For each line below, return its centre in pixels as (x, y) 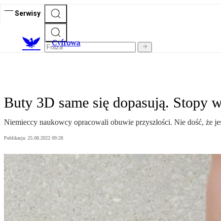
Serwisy (28, 13)
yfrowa (69, 43)
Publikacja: (16, 138)
